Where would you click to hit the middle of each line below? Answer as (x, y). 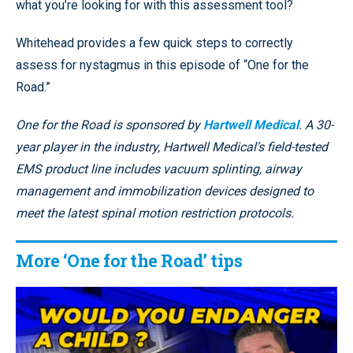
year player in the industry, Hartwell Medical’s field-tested (172, 147)
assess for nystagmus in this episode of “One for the (162, 65)
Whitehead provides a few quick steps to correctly (154, 43)
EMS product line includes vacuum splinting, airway (159, 169)
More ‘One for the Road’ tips (129, 260)
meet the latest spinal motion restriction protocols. (155, 213)
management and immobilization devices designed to (165, 191)
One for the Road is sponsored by (110, 125)
